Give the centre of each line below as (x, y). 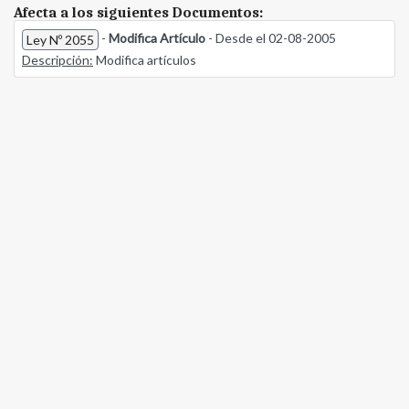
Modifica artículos (145, 60)
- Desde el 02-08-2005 (271, 38)
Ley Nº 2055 (60, 40)
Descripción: (58, 60)
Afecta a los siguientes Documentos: (138, 13)
